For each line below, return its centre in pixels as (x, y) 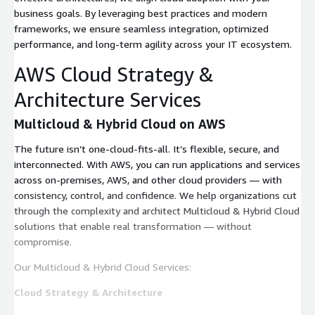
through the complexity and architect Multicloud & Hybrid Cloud (157, 210)
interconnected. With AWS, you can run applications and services (157, 164)
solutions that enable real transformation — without (133, 226)
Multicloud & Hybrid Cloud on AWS (120, 123)
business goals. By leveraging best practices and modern (141, 13)
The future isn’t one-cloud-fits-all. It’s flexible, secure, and (147, 148)
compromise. (43, 241)
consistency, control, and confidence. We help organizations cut (155, 195)
